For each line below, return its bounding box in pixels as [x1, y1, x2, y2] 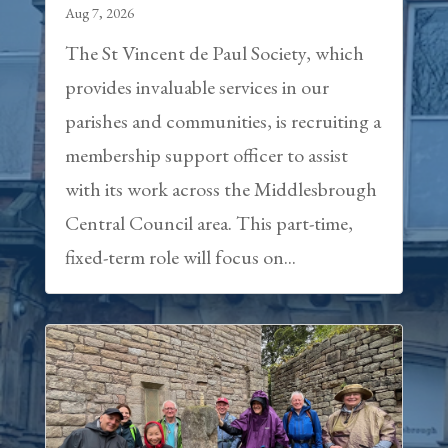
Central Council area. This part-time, [64, 209, 353, 236]
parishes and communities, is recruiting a [64, 107, 381, 134]
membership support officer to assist [64, 141, 348, 168]
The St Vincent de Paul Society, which [64, 39, 364, 66]
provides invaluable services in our [64, 73, 329, 100]
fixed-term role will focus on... [64, 243, 296, 270]
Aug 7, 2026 [64, 3, 134, 22]
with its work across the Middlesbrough [64, 175, 377, 202]
